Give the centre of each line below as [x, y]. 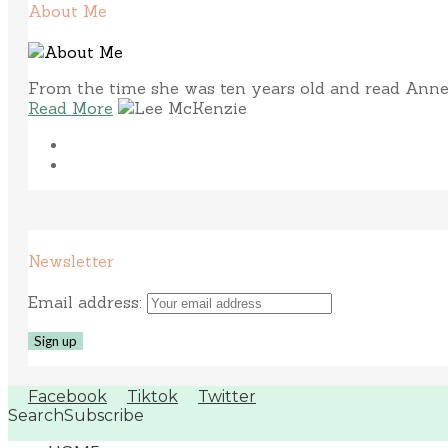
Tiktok [152, 397]
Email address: [87, 302]
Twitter [227, 397]
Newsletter [71, 261]
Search [36, 416]
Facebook [67, 397]
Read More [70, 107]
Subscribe [104, 416]
